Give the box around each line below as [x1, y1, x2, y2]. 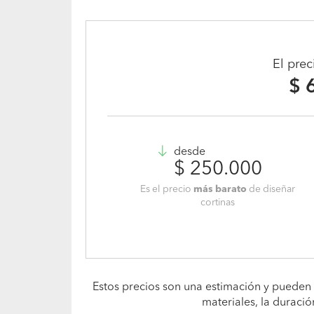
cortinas [200, 198, 235, 207]
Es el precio [140, 184, 194, 194]
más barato [193, 184, 247, 194]
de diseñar [247, 184, 296, 194]
